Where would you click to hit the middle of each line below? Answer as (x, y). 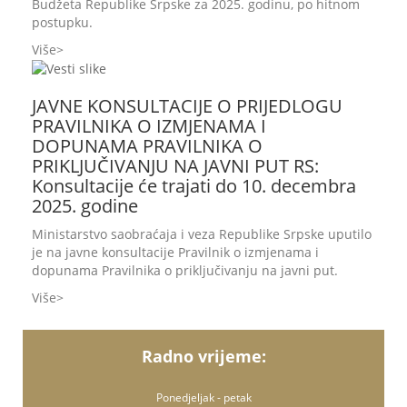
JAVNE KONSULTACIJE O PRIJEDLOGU (187, 106)
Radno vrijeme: (203, 357)
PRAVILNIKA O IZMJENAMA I (149, 126)
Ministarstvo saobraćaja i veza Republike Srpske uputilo (202, 234)
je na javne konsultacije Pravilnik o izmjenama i (175, 253)
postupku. (62, 22)
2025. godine (85, 206)
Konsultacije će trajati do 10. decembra (194, 186)
